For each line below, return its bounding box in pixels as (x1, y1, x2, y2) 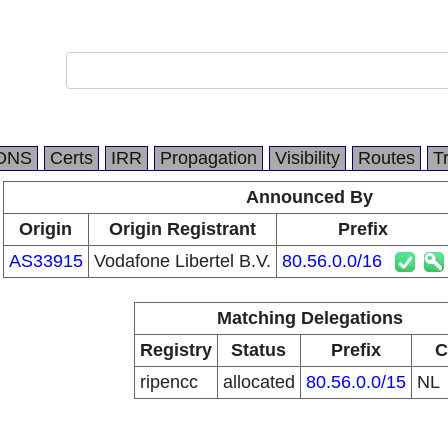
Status (231, 340, 286, 360)
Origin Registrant (108, 219, 256, 239)
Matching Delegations (216, 308, 403, 328)
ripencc (139, 372, 198, 392)
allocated (222, 372, 295, 392)
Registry (139, 340, 212, 360)
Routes (358, 148, 415, 168)
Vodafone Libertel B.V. (93, 251, 271, 271)
